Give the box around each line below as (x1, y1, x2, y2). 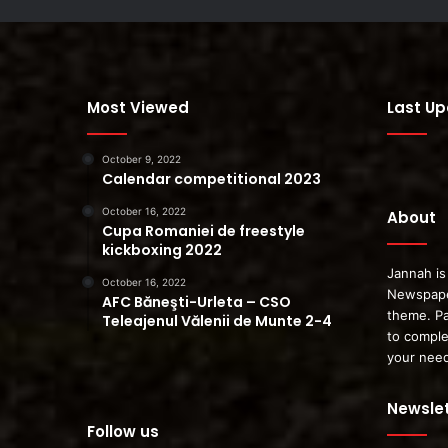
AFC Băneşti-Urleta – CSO (102, 291, 291, 312)
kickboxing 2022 (102, 239, 222, 260)
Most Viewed (87, 96, 189, 118)
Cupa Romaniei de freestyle (102, 220, 305, 241)
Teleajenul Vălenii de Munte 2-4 (102, 310, 332, 331)
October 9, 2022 (102, 152, 181, 165)
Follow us (87, 420, 159, 442)
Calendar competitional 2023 (102, 168, 321, 189)
